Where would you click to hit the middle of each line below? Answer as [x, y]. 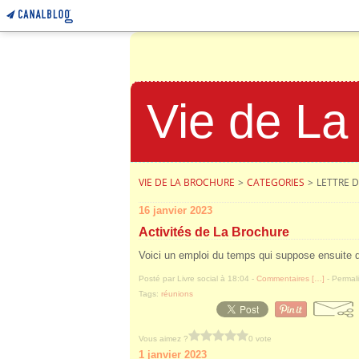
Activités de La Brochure [214, 232]
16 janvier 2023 [175, 210]
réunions [177, 294]
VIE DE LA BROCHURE [187, 182]
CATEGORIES [276, 182]
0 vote [260, 338]
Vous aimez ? [163, 338]
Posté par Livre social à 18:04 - [198, 278]
